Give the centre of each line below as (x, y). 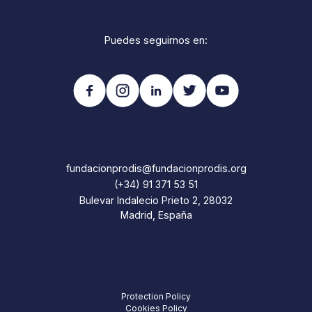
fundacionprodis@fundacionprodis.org (156, 168)
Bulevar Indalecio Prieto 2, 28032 (156, 201)
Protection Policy (156, 297)
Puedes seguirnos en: (156, 40)
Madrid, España (156, 215)
